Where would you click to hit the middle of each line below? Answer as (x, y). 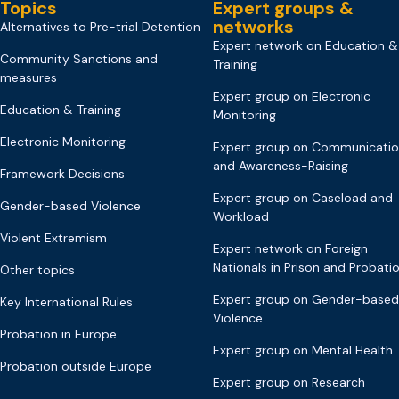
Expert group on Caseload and (302, 197)
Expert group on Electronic (291, 96)
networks (253, 26)
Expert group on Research (289, 382)
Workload (240, 216)
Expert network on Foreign (290, 248)
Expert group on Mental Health (302, 350)
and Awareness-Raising (280, 165)
